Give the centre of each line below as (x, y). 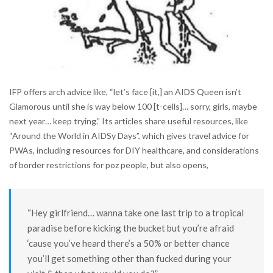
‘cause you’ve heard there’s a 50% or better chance (128, 243)
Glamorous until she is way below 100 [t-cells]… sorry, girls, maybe (133, 107)
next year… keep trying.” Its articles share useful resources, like (129, 121)
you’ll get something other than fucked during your (129, 258)
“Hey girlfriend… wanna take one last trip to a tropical (135, 212)
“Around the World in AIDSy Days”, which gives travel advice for (129, 136)
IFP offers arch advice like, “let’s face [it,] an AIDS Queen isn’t (125, 92)
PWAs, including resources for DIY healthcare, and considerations (134, 151)
